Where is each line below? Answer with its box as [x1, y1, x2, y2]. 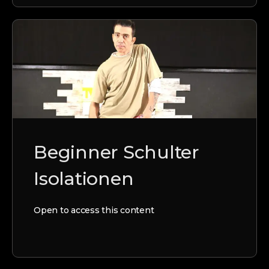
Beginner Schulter [34, 141, 199, 164]
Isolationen [34, 168, 134, 190]
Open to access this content [34, 205, 154, 216]
